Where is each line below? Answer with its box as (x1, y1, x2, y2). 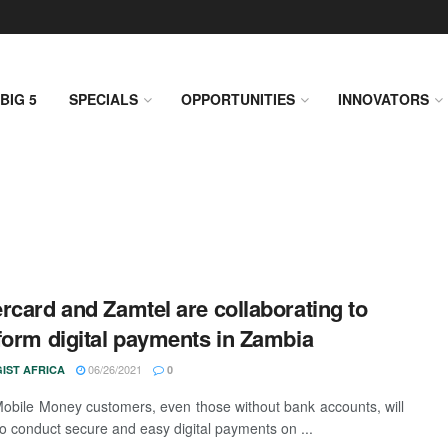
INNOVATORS (338, 89, 429, 109)
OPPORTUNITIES (181, 89, 295, 109)
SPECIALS (69, 89, 138, 109)
